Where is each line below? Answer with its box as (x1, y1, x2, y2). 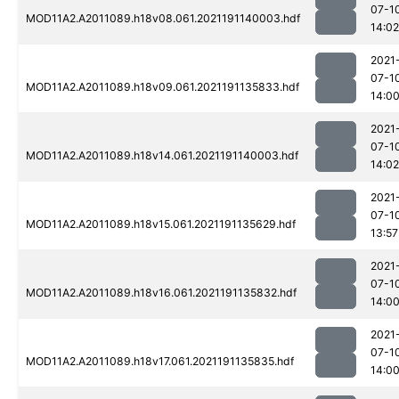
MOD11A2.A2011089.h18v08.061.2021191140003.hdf (26, 12, 300, 26)
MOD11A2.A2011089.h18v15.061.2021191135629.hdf (26, 217, 296, 232)
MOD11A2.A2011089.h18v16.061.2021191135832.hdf (26, 286, 297, 300)
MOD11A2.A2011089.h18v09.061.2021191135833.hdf (26, 80, 299, 94)
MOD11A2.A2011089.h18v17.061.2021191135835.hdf (26, 354, 294, 369)
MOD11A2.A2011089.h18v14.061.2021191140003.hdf (26, 149, 298, 163)
